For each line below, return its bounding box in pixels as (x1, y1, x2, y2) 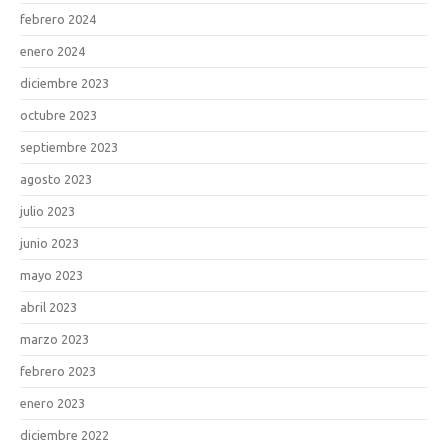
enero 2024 (20, 44, 85, 58)
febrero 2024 (20, 12, 96, 26)
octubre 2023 (20, 108, 97, 122)
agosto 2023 (20, 172, 92, 186)
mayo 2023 (20, 268, 83, 282)
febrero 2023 (20, 364, 96, 378)
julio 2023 (20, 204, 75, 218)
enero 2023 (20, 396, 85, 410)
